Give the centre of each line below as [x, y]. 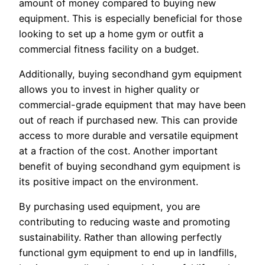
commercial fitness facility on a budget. [109, 49]
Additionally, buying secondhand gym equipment [130, 74]
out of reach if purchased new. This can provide [128, 120]
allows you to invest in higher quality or [109, 89]
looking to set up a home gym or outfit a [111, 33]
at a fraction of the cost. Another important [118, 151]
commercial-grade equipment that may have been [132, 104]
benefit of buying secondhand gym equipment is [130, 166]
